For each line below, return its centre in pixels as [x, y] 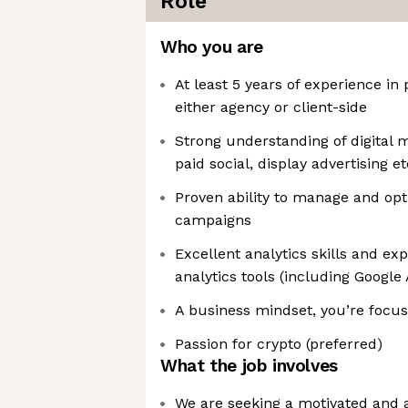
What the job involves [249, 366]
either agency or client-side [271, 107]
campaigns [213, 220]
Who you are [212, 47]
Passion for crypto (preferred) [279, 344]
